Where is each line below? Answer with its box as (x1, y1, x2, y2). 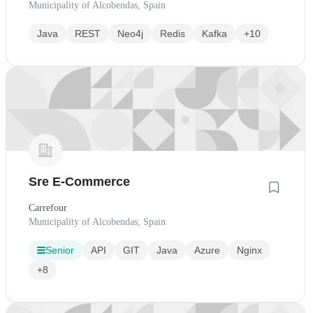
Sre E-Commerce (29, 175, 130, 189)
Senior (45, 245, 74, 256)
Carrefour (29, 203, 67, 214)
